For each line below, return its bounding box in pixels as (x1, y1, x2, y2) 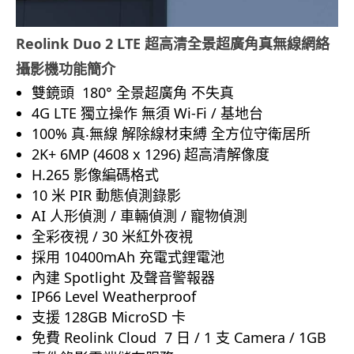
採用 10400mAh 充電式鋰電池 (32, 247, 224, 267)
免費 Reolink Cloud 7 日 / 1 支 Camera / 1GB (32, 328, 326, 348)
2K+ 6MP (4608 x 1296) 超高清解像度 (32, 145, 269, 164)
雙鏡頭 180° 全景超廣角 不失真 (32, 83, 234, 103)
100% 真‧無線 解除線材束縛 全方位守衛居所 (32, 124, 311, 144)
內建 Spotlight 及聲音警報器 (32, 268, 215, 288)
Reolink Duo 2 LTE (16, 34, 145, 54)
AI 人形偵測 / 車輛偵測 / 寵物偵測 (32, 206, 247, 226)
